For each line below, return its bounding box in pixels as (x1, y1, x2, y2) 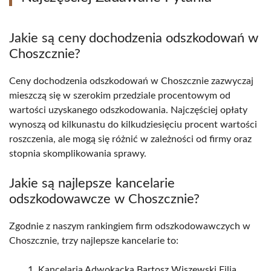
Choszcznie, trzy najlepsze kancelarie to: (9, 236, 178, 246)
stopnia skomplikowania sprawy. (9, 149, 146, 159)
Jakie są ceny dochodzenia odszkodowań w (9, 31, 258, 45)
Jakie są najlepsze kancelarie (9, 177, 175, 191)
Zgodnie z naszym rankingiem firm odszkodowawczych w (9, 221, 250, 232)
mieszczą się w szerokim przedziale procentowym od (9, 91, 230, 101)
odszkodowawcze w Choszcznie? (9, 192, 200, 206)
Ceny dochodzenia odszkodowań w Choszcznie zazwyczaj (9, 76, 253, 87)
